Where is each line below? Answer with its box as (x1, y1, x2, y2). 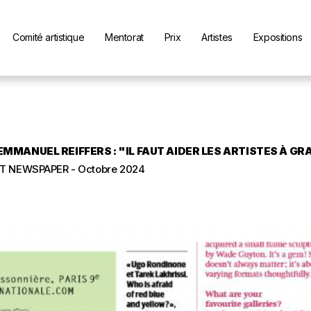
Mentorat (105, 31, 144, 43)
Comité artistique (12, 31, 85, 43)
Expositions (253, 31, 303, 43)
